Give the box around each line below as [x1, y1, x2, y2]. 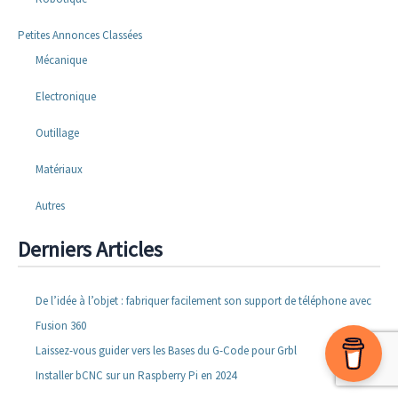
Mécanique [35, 52, 87, 68]
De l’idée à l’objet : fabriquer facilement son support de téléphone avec [36, 292, 371, 308]
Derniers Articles [18, 235, 163, 263]
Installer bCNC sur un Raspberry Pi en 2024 [36, 367, 236, 383]
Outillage [35, 125, 79, 141]
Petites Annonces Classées [18, 28, 142, 44]
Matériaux [35, 162, 83, 178]
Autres [35, 198, 65, 214]
